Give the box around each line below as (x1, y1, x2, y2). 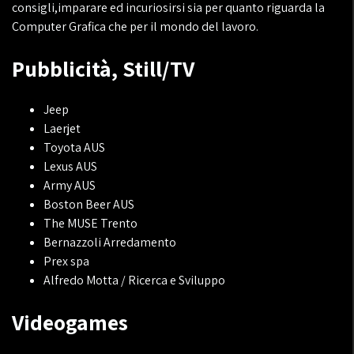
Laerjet (43, 120, 81, 137)
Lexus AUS (43, 158, 97, 175)
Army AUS (43, 177, 96, 194)
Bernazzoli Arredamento (43, 234, 176, 250)
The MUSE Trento (43, 215, 137, 232)
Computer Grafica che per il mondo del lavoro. (12, 18, 258, 35)
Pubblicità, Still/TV (12, 54, 194, 83)
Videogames (12, 307, 128, 337)
